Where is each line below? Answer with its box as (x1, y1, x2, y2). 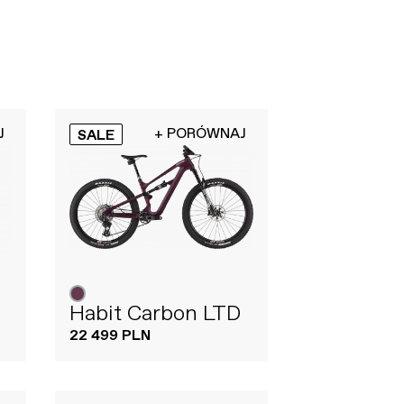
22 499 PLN (69, 326, 151, 345)
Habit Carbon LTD (69, 298, 241, 328)
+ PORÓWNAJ (154, 124, 247, 143)
